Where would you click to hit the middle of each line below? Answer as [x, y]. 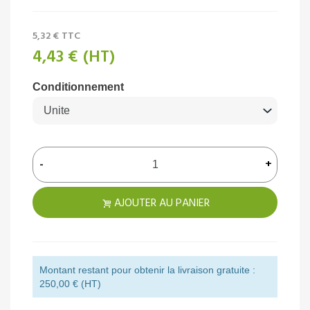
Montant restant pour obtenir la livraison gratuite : [147, 270]
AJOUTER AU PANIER [162, 204]
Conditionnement [78, 87]
